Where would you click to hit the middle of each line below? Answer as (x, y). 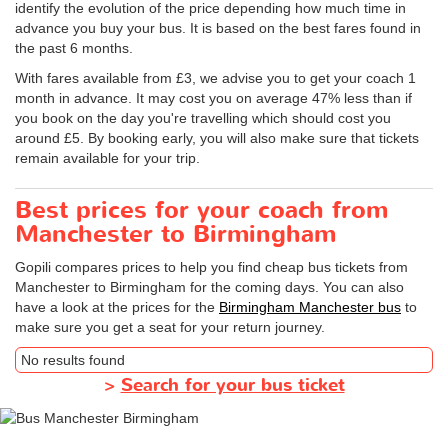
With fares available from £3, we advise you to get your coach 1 (215, 78)
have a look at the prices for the (117, 307)
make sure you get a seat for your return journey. (170, 327)
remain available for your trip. (107, 158)
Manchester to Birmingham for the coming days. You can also (209, 287)
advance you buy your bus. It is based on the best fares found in (218, 28)
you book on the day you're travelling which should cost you (203, 118)
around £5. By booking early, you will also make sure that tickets (217, 138)
